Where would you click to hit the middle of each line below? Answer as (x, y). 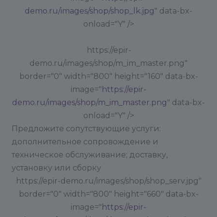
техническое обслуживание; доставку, (90, 155)
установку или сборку (56, 168)
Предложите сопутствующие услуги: (86, 129)
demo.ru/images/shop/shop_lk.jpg (90, 11)
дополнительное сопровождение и (85, 142)
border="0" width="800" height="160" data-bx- (108, 76)
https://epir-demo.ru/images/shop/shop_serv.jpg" (109, 181)
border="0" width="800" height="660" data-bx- (108, 194)
